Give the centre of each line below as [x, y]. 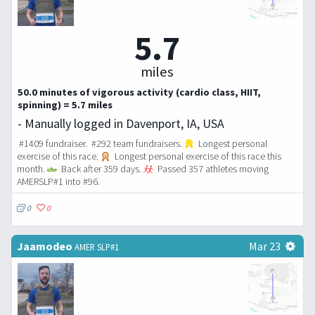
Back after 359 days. [101, 168]
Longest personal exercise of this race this [197, 156]
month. [32, 168]
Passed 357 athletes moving [212, 168]
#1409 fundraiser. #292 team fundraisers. [101, 143]
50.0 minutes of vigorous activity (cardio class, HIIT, [139, 92]
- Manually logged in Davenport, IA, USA [121, 123]
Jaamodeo [45, 246]
